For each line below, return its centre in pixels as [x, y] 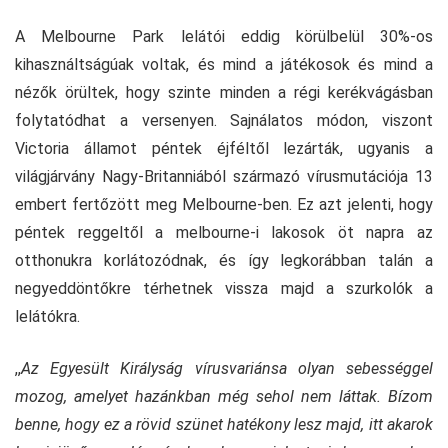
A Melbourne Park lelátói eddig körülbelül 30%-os [224, 36]
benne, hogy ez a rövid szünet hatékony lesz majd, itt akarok [224, 424]
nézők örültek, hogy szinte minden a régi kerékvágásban [224, 92]
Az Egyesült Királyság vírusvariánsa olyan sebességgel [227, 368]
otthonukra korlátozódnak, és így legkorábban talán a [224, 260]
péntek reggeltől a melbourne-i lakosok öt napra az [224, 232]
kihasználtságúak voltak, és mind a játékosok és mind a [224, 64]
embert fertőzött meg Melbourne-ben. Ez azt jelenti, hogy [224, 204]
